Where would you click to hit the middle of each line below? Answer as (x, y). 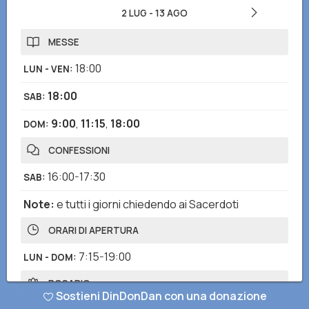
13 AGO (171, 13)
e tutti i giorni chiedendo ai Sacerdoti (148, 204)
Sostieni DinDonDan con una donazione (161, 296)
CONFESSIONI (79, 150)
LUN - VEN (47, 69)
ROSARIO (69, 283)
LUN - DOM (48, 257)
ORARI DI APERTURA (93, 230)
